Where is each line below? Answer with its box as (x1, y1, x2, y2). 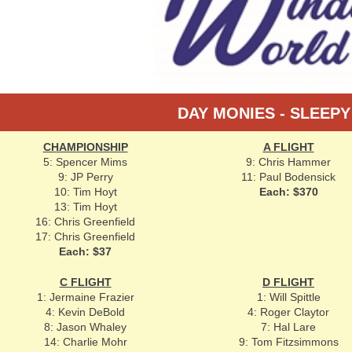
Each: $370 (258, 185, 318, 198)
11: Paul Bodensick (241, 170, 335, 183)
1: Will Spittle (256, 291, 321, 303)
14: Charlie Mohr (43, 335, 127, 348)
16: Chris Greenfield (35, 215, 135, 228)
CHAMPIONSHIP (42, 141, 128, 153)
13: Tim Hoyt (53, 200, 117, 213)
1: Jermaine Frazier (36, 291, 134, 303)
